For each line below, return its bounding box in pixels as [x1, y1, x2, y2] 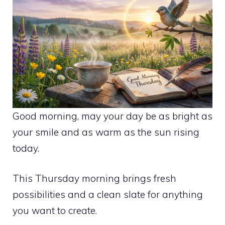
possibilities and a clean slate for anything [13, 188, 203, 201]
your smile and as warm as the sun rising [13, 126, 199, 138]
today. [13, 142, 39, 154]
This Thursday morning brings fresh [13, 172, 176, 185]
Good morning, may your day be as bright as [13, 109, 212, 122]
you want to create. [13, 204, 97, 217]
